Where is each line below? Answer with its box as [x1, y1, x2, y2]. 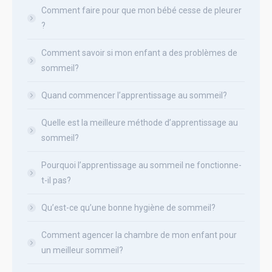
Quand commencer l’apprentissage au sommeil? [41, 90, 227, 100]
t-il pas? [41, 175, 71, 185]
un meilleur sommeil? [41, 245, 123, 255]
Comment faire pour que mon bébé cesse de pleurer [41, 5, 242, 15]
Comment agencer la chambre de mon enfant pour [41, 229, 237, 240]
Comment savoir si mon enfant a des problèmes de [41, 47, 237, 58]
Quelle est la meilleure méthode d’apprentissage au [41, 117, 238, 127]
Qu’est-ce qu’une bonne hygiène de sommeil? [41, 202, 216, 212]
